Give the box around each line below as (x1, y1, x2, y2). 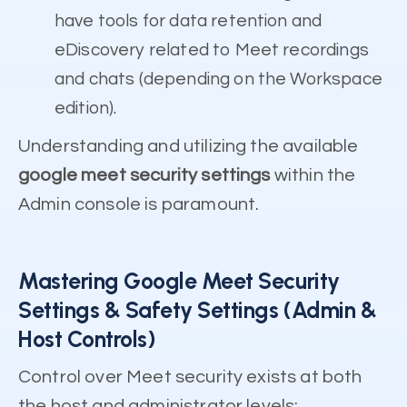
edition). (55, 99, 117, 118)
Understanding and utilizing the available (18, 137, 359, 156)
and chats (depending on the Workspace (55, 70, 382, 89)
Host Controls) (18, 325, 156, 353)
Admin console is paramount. (18, 195, 260, 214)
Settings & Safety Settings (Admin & (18, 296, 377, 324)
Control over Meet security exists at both (18, 368, 362, 387)
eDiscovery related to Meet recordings (55, 41, 369, 60)
